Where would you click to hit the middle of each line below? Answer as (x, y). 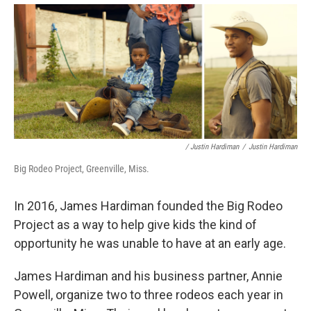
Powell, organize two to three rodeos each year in (149, 294)
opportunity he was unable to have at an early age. (150, 243)
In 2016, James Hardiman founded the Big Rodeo (148, 205)
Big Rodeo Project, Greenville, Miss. (82, 168)
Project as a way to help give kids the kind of (135, 224)
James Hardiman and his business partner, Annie (148, 276)
